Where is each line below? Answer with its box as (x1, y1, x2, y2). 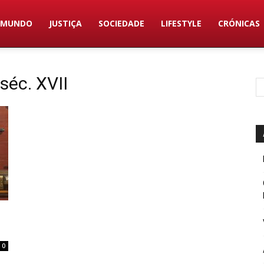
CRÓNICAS (218, 18, 260, 29)
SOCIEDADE (98, 18, 145, 29)
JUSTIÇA (49, 18, 82, 29)
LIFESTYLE (161, 18, 202, 29)
